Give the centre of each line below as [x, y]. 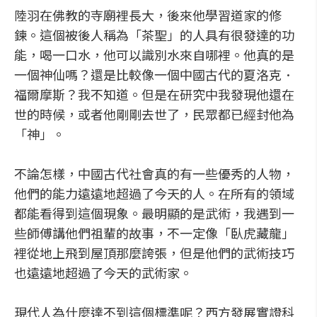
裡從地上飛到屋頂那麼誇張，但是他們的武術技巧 [154, 253]
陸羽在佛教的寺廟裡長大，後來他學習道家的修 [148, 15]
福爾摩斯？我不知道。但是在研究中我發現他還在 [154, 94]
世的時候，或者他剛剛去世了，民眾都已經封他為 [154, 114]
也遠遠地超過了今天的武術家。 [103, 272]
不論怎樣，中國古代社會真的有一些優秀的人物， [154, 173]
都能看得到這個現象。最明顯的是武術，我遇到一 [154, 213]
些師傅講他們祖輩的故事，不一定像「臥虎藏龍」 [154, 233]
